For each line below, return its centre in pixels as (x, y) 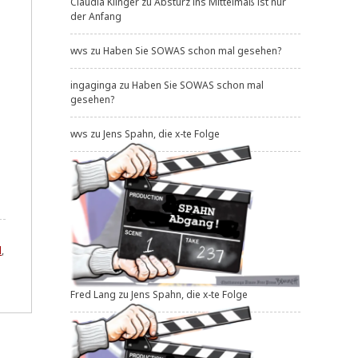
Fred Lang (93, 294)
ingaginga (93, 85)
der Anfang (96, 16)
